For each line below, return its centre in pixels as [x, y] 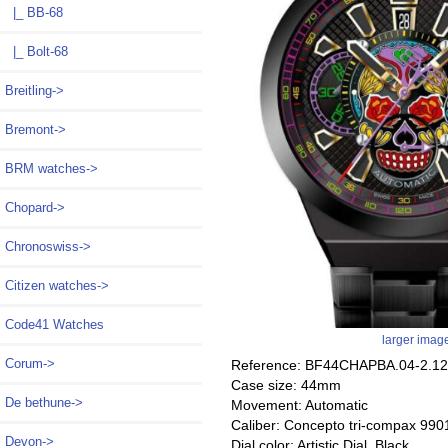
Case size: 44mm [285, 384]
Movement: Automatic [299, 404]
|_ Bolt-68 [36, 52]
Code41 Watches [54, 325]
